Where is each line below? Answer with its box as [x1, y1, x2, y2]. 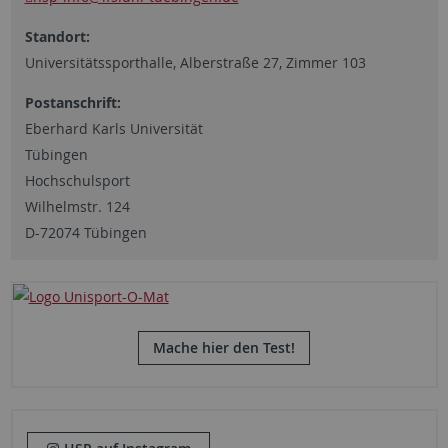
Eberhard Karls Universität [24, 119, 203, 138]
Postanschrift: [24, 93, 121, 112]
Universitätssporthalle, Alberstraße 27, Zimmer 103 [24, 53, 366, 72]
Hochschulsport [24, 171, 130, 190]
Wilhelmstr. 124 [24, 197, 130, 216]
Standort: [24, 27, 90, 46]
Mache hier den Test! [153, 338, 295, 358]
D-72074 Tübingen [24, 223, 147, 242]
